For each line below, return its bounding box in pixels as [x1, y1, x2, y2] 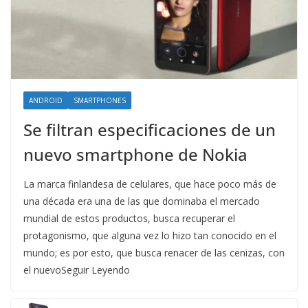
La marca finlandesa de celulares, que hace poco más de [23, 177, 276, 191]
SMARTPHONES [74, 96, 126, 106]
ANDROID [29, 96, 63, 106]
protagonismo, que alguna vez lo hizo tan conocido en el [23, 229, 276, 243]
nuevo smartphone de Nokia [23, 143, 247, 166]
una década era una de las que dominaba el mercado [23, 195, 260, 208]
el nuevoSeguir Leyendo [23, 263, 130, 277]
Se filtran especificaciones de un [23, 118, 276, 142]
